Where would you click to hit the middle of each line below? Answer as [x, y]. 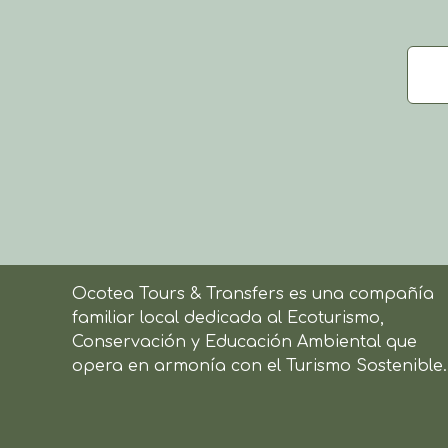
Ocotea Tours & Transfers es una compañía [253, 293]
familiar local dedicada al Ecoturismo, [228, 317]
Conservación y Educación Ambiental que [244, 341]
